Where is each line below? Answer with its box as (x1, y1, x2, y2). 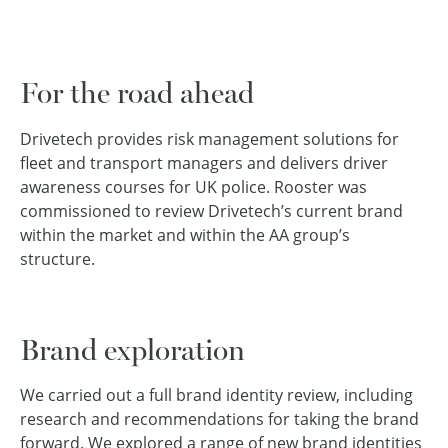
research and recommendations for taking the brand (20, 408, 419, 431)
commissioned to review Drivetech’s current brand (20, 199, 403, 222)
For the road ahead (20, 75, 254, 111)
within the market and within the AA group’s (20, 223, 350, 246)
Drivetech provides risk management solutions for (20, 127, 399, 150)
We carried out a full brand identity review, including (20, 384, 413, 407)
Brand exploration (20, 331, 245, 367)
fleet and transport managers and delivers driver (20, 151, 388, 174)
